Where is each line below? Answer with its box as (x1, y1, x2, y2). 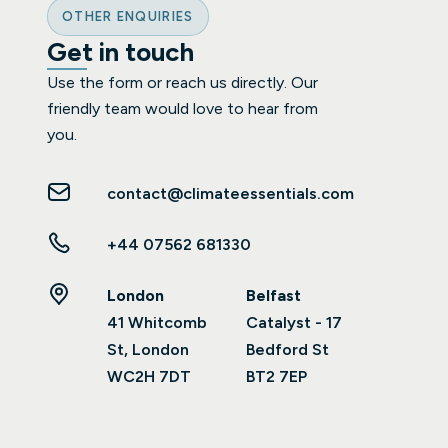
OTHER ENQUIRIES (62, 8, 194, 24)
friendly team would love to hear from (47, 98, 318, 118)
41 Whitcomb (107, 312, 207, 332)
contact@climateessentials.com (107, 183, 354, 203)
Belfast (245, 285, 301, 305)
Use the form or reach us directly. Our (47, 72, 318, 92)
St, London (107, 339, 189, 359)
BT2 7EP (245, 366, 307, 386)
